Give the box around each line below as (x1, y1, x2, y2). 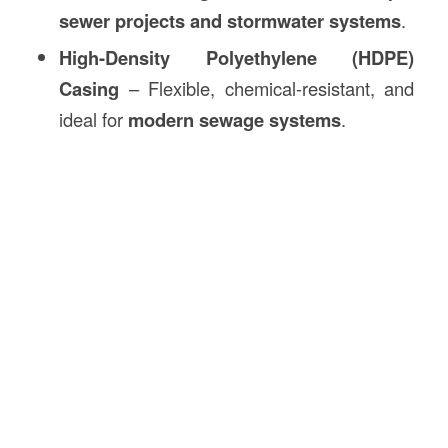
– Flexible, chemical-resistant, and (118, 74, 415, 101)
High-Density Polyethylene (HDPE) (58, 43, 415, 71)
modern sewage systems (127, 105, 341, 133)
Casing (58, 74, 119, 102)
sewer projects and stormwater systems (58, 6, 401, 34)
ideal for (58, 105, 128, 132)
